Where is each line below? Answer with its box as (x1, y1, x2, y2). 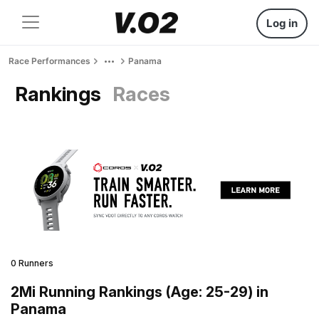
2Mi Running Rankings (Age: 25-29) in (11, 283, 268, 300)
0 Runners (11, 257, 53, 268)
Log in (266, 16, 298, 30)
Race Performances (9, 56, 90, 66)
